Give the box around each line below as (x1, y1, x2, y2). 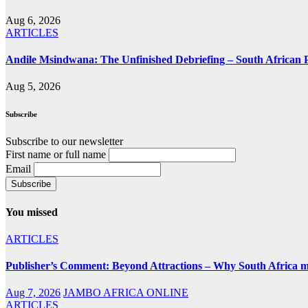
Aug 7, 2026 (5, 287, 60, 299)
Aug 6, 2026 (5, 14, 60, 26)
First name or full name (5, 148, 106, 161)
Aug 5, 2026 (5, 80, 60, 93)
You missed (5, 206, 58, 218)
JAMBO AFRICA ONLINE (63, 287, 188, 299)
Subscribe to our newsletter (5, 135, 123, 148)
